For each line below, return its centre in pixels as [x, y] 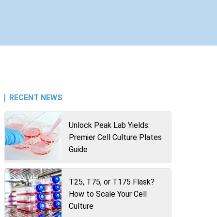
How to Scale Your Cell [108, 194]
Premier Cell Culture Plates [115, 137]
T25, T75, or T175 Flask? [111, 182]
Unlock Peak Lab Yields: [109, 125]
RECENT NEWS [36, 98]
